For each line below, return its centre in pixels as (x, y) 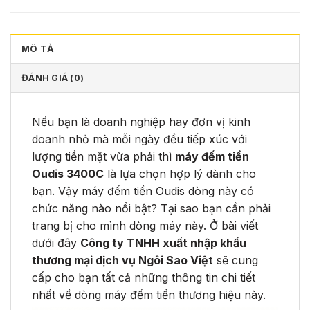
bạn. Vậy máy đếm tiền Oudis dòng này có (143, 191)
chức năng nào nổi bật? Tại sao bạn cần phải (151, 208)
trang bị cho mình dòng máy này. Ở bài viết (145, 225)
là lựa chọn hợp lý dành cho (180, 173)
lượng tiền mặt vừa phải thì (103, 156)
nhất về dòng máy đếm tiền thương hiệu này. (149, 294)
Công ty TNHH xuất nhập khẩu (163, 243)
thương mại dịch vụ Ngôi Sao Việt (122, 260)
